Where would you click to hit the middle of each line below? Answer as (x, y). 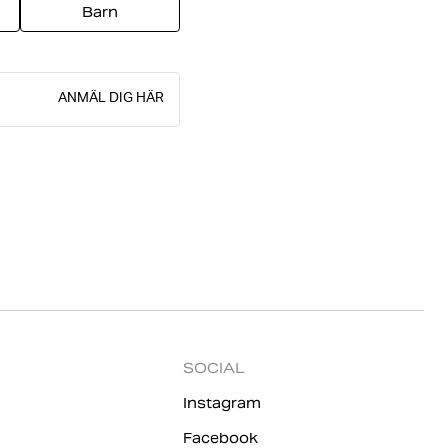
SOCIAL (214, 368)
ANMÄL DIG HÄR (110, 99)
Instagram (222, 403)
